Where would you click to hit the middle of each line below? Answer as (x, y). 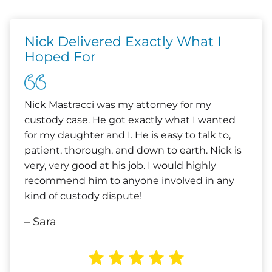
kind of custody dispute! (83, 196)
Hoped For (60, 57)
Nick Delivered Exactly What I (123, 42)
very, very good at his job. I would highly (120, 165)
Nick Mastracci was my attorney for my (118, 105)
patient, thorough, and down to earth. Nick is (133, 150)
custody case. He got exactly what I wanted (130, 120)
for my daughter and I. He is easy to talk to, (127, 135)
